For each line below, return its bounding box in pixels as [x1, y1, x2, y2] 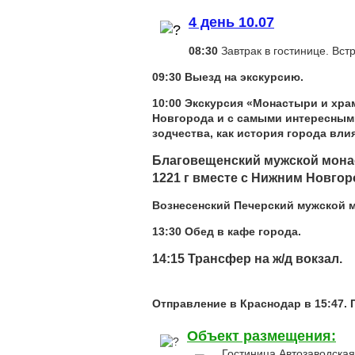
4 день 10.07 [189, 14, 274, 30]
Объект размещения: [187, 328, 336, 344]
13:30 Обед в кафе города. [152, 225, 301, 238]
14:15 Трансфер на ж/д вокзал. [152, 252, 342, 265]
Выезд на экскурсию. [181, 71, 303, 83]
